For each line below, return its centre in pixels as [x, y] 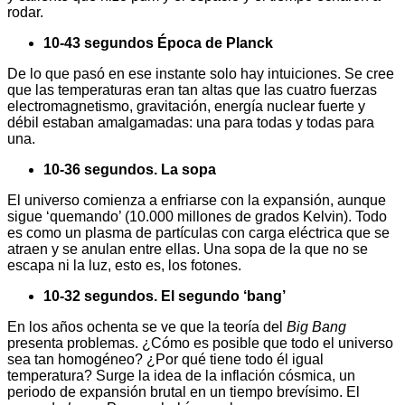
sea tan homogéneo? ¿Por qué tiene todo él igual [165, 360]
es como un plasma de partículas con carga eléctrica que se [198, 233]
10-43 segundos [100, 43]
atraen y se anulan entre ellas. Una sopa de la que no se [188, 250]
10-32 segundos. [102, 297]
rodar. [25, 13]
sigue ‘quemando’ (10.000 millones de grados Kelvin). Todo [197, 217]
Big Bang [316, 327]
